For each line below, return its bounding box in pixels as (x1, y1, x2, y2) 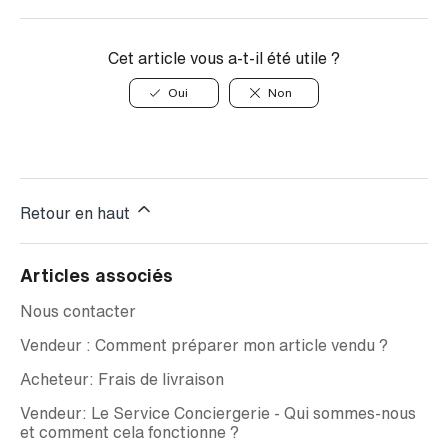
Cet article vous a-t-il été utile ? (108, 50, 340, 66)
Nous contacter (20, 303, 136, 319)
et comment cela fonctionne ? (20, 424, 239, 440)
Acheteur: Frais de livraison (20, 371, 224, 387)
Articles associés (20, 266, 173, 284)
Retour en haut (20, 205, 134, 221)
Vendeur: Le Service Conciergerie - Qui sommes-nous (20, 405, 416, 421)
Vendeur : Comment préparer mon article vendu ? (20, 337, 388, 353)
